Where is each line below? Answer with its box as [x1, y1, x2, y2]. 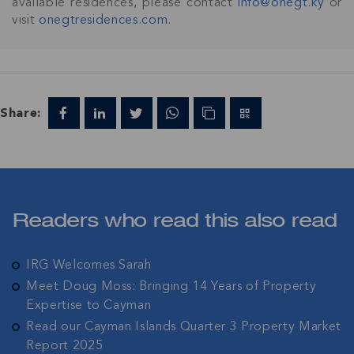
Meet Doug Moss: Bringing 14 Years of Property [26, 280, 317, 293]
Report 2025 [26, 339, 104, 352]
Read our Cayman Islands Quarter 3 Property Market [26, 320, 341, 333]
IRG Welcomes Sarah [26, 258, 152, 272]
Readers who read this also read [12, 209, 337, 231]
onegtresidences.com [38, 13, 168, 27]
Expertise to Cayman [26, 299, 152, 312]
